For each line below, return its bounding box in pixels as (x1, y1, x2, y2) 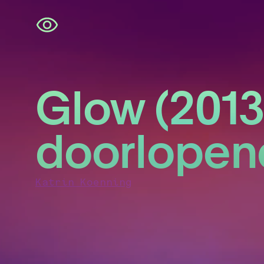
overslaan (19, 28, 68, 41)
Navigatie (19, 18, 66, 30)
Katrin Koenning (35, 176, 132, 188)
